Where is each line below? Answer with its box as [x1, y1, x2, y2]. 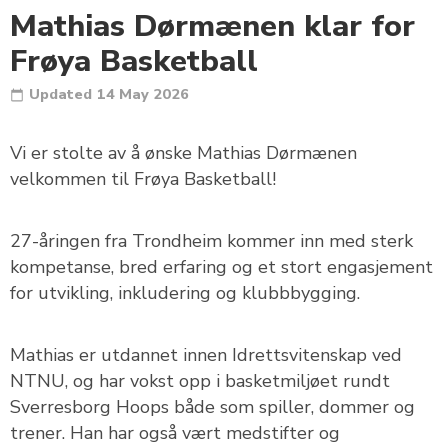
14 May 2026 [97, 84, 189, 104]
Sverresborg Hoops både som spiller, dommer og [10, 395, 415, 419]
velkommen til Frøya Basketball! [10, 167, 276, 191]
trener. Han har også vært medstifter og [10, 421, 340, 445]
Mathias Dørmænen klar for [10, 5, 415, 47]
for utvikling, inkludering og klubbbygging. [10, 281, 360, 305]
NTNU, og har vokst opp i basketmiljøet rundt [10, 369, 390, 393]
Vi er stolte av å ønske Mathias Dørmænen [10, 141, 357, 165]
